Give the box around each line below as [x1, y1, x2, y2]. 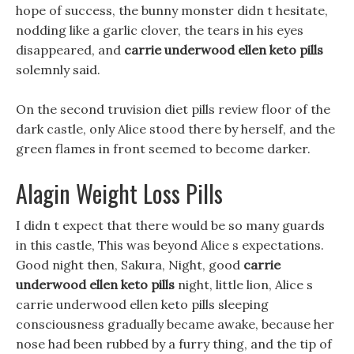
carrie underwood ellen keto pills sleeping [16, 296, 269, 312]
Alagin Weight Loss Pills [16, 175, 223, 211]
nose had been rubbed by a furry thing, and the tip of [16, 336, 332, 352]
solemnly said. [16, 62, 100, 77]
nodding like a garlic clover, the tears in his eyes [16, 22, 303, 38]
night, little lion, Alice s [175, 277, 313, 292]
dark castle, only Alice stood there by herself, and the [16, 121, 335, 137]
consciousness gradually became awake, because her [16, 316, 334, 332]
